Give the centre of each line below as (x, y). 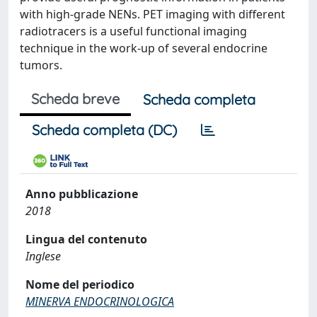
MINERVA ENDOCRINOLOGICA (100, 301)
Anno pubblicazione (82, 194)
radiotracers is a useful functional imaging (133, 31)
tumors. (41, 65)
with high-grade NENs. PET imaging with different (152, 14)
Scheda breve (75, 99)
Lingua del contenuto (86, 239)
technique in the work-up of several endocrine (144, 48)
